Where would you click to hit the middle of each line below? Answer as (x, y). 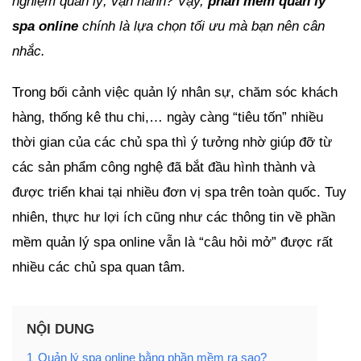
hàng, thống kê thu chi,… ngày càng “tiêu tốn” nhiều (168, 118)
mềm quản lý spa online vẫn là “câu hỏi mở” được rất (172, 243)
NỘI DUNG (60, 330)
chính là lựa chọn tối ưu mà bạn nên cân (201, 27)
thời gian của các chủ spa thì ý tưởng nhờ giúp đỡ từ (172, 143)
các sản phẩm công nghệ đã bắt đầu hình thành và (164, 168)
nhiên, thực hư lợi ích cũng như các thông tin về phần (174, 218)
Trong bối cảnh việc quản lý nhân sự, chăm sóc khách (175, 93)
